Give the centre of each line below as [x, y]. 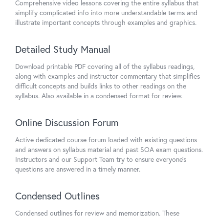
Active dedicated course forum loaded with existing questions [106, 140]
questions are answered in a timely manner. [78, 169]
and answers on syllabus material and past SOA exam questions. [109, 149]
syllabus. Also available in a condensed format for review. [99, 96]
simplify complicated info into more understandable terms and [106, 12]
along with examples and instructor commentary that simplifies [108, 76]
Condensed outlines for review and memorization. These [97, 213]
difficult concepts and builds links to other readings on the [101, 86]
